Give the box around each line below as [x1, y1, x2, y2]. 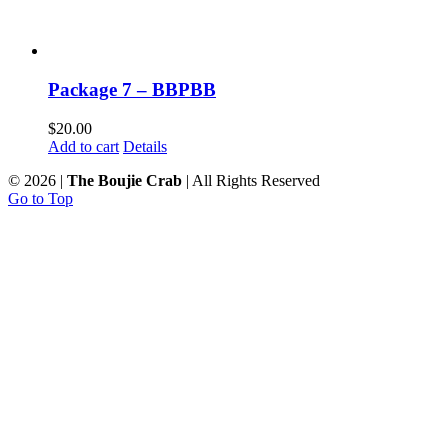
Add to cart [48, 137, 119, 155]
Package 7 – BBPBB [48, 79, 216, 101]
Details [123, 137, 167, 155]
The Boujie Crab [67, 171, 182, 189]
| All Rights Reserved [182, 171, 320, 189]
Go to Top [8, 189, 73, 207]
